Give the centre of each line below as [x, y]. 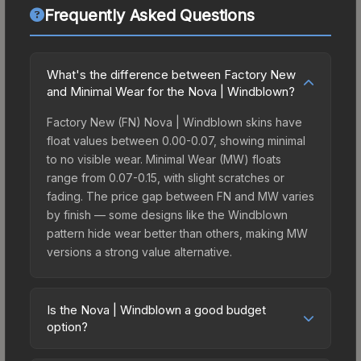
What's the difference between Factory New [171, 74]
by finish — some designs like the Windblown [167, 214]
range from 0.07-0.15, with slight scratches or [166, 177]
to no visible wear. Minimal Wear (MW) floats [164, 159]
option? [67, 326]
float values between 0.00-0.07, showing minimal [176, 140]
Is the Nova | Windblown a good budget [156, 309]
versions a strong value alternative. [139, 251]
